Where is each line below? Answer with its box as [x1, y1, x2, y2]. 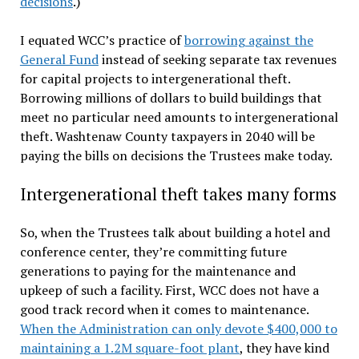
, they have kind [239, 338, 329, 357]
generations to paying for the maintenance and [19, 261, 296, 280]
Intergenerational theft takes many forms [19, 182, 337, 205]
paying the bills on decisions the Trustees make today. [19, 146, 333, 164]
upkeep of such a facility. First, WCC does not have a [19, 280, 319, 299]
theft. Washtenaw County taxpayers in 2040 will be [19, 127, 315, 145]
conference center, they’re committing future [19, 242, 287, 260]
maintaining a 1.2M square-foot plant [19, 338, 240, 357]
